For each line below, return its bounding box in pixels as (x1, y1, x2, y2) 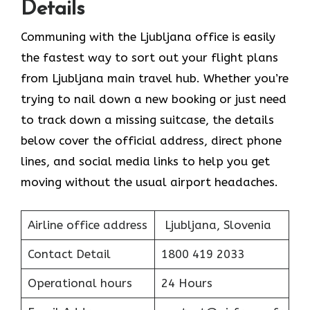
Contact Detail (27, 246, 111, 261)
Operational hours (27, 275, 132, 290)
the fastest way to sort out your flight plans (21, 51, 278, 65)
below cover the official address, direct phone (21, 134, 282, 148)
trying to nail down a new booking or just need (21, 92, 286, 107)
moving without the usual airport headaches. (21, 175, 278, 190)
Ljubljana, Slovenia (161, 217, 271, 232)
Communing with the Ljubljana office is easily (21, 30, 275, 44)
